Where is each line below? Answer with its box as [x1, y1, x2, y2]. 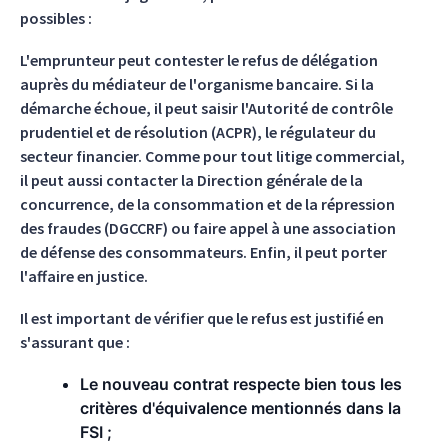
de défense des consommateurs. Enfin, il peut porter [20, 242, 387, 262]
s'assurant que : [20, 332, 130, 352]
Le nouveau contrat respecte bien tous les [80, 374, 402, 394]
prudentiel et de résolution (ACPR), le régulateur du [20, 122, 376, 142]
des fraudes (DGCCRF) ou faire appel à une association [20, 218, 396, 238]
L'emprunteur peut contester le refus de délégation [20, 50, 378, 70]
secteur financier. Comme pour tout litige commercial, [20, 146, 405, 166]
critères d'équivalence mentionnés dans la [80, 398, 401, 418]
